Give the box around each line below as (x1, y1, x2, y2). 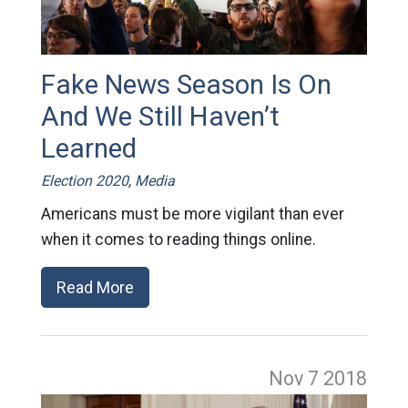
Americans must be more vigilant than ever (40, 205, 344, 224)
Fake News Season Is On (40, 69, 331, 101)
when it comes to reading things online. (40, 230, 316, 250)
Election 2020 (40, 172, 128, 190)
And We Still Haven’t (40, 101, 280, 133)
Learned (40, 133, 137, 165)
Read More (56, 278, 134, 298)
